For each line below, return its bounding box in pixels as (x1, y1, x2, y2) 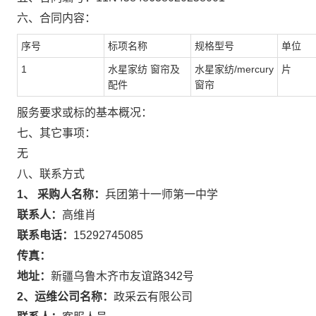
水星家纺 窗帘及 (108, 63, 180, 75)
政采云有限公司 (114, 291, 193, 303)
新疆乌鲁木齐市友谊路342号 (51, 270, 194, 282)
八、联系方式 (17, 168, 85, 180)
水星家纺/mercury (195, 63, 274, 75)
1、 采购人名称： (17, 188, 105, 200)
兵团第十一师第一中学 (105, 188, 218, 200)
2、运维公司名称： (17, 291, 114, 303)
